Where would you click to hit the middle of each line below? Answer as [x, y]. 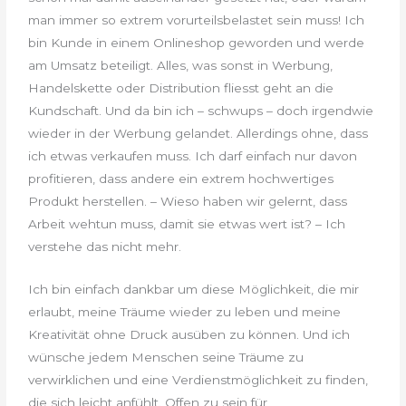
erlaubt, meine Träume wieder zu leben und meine [185, 312]
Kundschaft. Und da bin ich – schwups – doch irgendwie [201, 111]
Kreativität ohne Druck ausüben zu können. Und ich [189, 335]
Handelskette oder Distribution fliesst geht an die [181, 88]
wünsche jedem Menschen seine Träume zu [166, 358]
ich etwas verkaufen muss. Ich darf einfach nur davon [193, 156]
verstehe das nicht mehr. [105, 247]
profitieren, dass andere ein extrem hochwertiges [181, 179]
